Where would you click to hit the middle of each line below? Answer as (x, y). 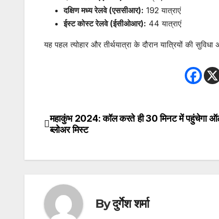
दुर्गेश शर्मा (131, 204)
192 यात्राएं (162, 10)
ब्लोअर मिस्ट (69, 129)
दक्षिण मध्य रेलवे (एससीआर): (104, 10)
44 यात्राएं (164, 23)
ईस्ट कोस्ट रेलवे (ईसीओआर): (105, 23)
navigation (83, 142)
